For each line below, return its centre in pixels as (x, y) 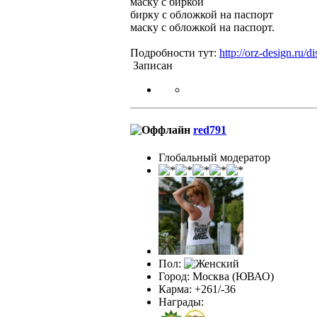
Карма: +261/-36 (197, 289)
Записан (151, 65)
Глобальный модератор (214, 158)
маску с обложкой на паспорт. (202, 27)
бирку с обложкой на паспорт (202, 14)
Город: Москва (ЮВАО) (216, 277)
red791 (210, 130)
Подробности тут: (175, 52)
